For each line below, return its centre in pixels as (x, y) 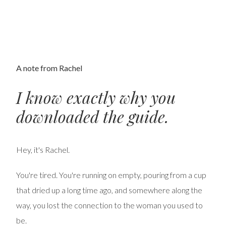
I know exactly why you (96, 97)
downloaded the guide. (93, 117)
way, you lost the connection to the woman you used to (109, 205)
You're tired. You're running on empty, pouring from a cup (111, 175)
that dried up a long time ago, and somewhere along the (109, 190)
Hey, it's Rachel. (43, 150)
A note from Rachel (49, 68)
